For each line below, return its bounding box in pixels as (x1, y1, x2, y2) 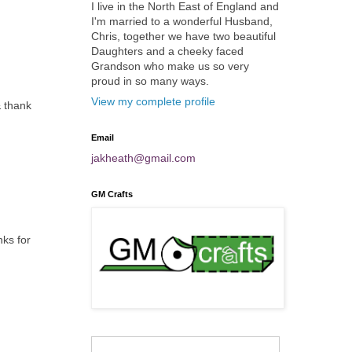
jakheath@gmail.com (91, 152, 196, 164)
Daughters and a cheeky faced (91, 45, 244, 57)
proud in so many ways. (91, 75, 209, 87)
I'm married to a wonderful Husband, (91, 15, 273, 27)
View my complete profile (91, 95, 215, 108)
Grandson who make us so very (91, 60, 249, 72)
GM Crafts (91, 189, 133, 199)
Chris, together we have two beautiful (91, 30, 276, 42)
